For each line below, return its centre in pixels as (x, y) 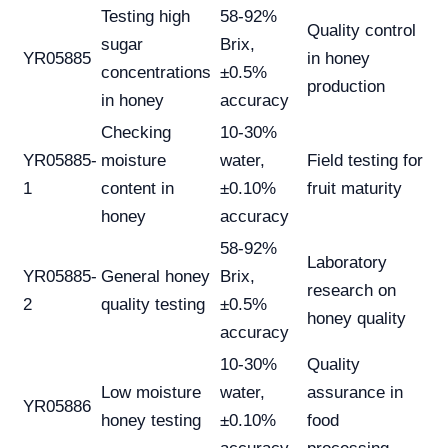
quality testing (153, 305)
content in (137, 189)
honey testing (151, 421)
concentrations (156, 73)
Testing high (145, 17)
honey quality (356, 319)
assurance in (355, 393)
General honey (155, 277)
